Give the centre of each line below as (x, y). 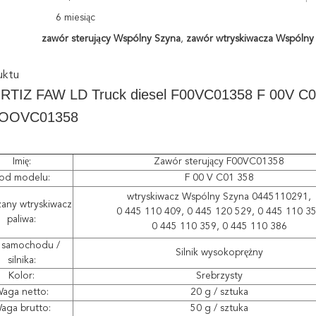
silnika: (22, 260)
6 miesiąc (75, 18)
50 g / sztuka (219, 308)
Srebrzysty (219, 276)
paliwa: (22, 219)
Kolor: (22, 276)
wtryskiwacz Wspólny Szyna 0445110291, (219, 197)
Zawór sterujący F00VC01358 (219, 162)
